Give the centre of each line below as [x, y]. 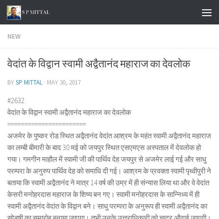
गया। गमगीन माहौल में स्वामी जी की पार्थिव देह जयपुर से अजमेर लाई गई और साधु [107, 159]
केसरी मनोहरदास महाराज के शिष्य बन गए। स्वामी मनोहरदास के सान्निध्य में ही [103, 194]
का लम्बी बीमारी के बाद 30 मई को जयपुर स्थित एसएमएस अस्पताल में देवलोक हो [104, 147]
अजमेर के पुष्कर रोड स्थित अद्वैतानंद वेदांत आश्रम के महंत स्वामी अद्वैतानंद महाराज [109, 136]
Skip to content [40, 14]
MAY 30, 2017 [64, 82]
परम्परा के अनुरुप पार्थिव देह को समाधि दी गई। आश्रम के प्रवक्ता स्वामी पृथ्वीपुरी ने [109, 171]
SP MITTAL [29, 82]
